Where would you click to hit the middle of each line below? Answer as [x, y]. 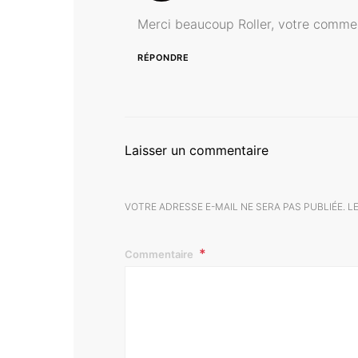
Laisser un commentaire [197, 150]
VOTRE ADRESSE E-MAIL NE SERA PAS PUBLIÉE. [235, 206]
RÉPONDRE [163, 57]
